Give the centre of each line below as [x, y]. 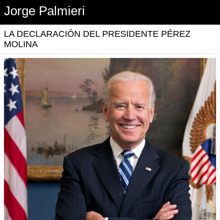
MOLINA [21, 44]
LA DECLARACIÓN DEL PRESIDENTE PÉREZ [97, 34]
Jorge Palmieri [44, 11]
